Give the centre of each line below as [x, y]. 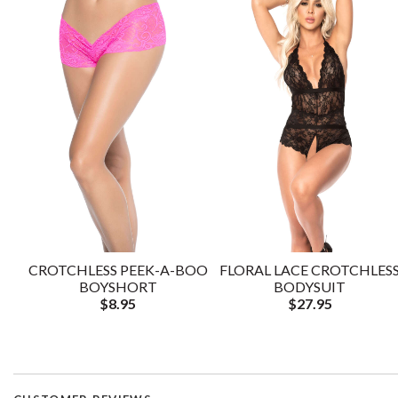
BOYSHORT [118, 286]
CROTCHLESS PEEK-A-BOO [118, 269]
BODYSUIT [310, 286]
